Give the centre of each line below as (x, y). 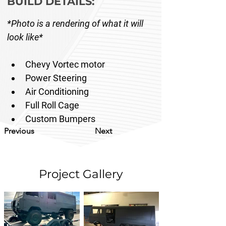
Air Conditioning (58, 92)
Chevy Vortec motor (65, 64)
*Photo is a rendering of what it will (76, 23)
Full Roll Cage (53, 105)
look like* (25, 37)
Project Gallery (81, 174)
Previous (19, 131)
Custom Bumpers (61, 119)
